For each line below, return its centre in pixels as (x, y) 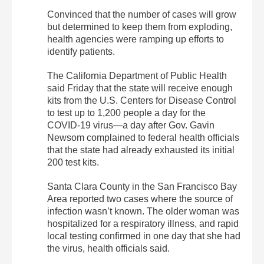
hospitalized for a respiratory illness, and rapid (143, 224)
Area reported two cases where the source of (140, 199)
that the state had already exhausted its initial (141, 150)
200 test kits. (73, 163)
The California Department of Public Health (137, 76)
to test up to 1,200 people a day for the (126, 113)
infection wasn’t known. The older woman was (143, 212)
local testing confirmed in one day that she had (144, 236)
